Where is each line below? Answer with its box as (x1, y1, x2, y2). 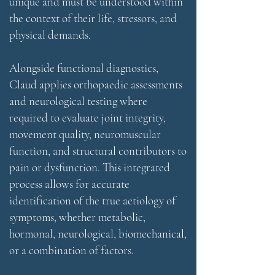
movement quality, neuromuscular (9, 127, 161, 141)
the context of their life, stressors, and (9, 11, 177, 25)
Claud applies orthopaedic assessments (9, 77, 182, 91)
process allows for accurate (9, 177, 130, 191)
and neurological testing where (9, 94, 147, 108)
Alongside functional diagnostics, (9, 61, 158, 75)
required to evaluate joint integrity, (9, 110, 166, 125)
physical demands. (9, 28, 91, 42)
